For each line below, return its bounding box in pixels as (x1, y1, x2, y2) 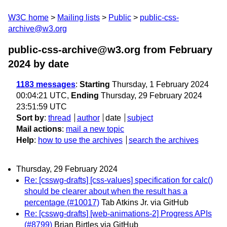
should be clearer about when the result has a (24, 187, 187, 196)
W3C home (8, 13, 49, 22)
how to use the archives (38, 136, 123, 144)
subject (127, 113, 153, 122)
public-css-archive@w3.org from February (8, 44, 212, 55)
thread (48, 113, 71, 122)
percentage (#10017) (24, 198, 99, 207)
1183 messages (16, 80, 75, 89)
